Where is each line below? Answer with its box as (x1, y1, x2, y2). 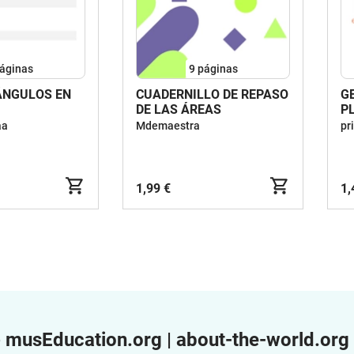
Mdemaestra (136, 119, 200, 132)
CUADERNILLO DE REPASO (136, 87, 288, 102)
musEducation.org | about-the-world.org (6, 329, 349, 351)
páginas (197, 62, 238, 75)
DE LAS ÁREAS (136, 102, 221, 117)
